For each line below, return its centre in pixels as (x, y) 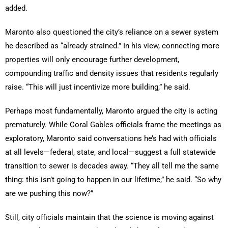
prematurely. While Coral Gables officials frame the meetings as (113, 125)
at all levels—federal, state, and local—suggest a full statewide (110, 152)
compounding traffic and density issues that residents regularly (112, 74)
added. (16, 8)
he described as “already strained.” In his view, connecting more (112, 46)
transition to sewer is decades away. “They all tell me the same (112, 166)
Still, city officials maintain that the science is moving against (109, 218)
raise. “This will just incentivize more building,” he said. (98, 87)
